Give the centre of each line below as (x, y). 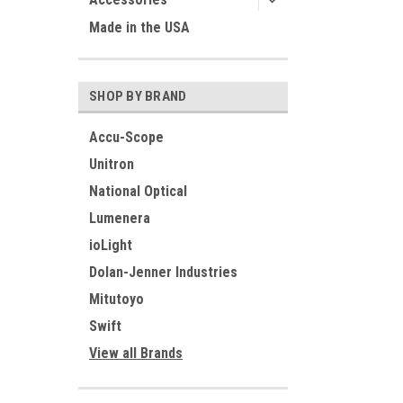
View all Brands (136, 353)
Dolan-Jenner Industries (163, 272)
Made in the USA (139, 27)
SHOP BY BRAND (138, 96)
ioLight (111, 245)
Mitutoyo (116, 299)
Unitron (112, 164)
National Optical (138, 191)
